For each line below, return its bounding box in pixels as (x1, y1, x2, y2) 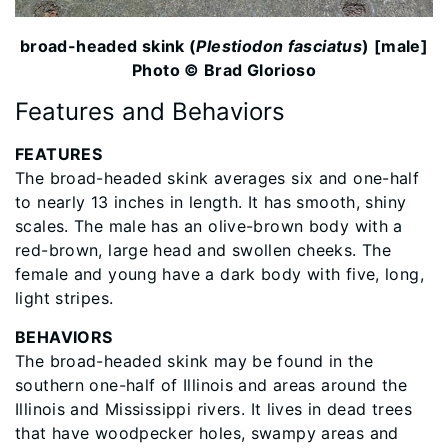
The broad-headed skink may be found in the (15, 351, 373, 372)
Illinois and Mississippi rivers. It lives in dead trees (15, 399, 412, 420)
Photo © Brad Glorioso (132, 60, 316, 81)
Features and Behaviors (15, 97, 285, 127)
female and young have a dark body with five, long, (15, 264, 425, 285)
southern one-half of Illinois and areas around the (15, 375, 408, 396)
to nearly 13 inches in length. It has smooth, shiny (15, 192, 407, 213)
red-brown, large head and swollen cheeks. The (15, 240, 392, 261)
